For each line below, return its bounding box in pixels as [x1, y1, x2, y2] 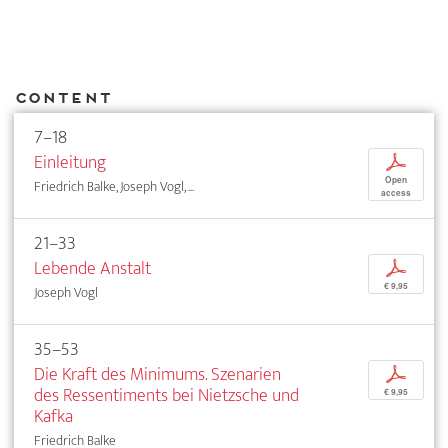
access [381, 187, 411, 200]
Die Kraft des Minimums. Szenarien [34, 359, 281, 391]
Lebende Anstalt [34, 253, 151, 285]
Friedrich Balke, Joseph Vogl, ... [34, 175, 194, 199]
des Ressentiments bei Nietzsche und [34, 380, 299, 412]
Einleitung [34, 147, 106, 179]
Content [14, 88, 111, 106]
